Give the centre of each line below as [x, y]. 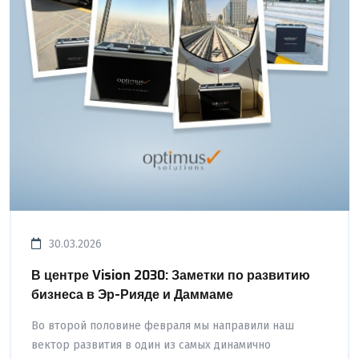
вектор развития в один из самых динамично [151, 345]
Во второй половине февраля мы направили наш [163, 325]
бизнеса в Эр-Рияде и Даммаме [132, 294]
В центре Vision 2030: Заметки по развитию [171, 275]
